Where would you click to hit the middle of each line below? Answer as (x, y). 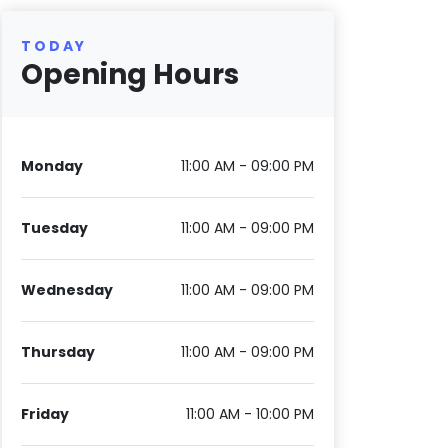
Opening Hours (130, 74)
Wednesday (67, 290)
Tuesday (55, 228)
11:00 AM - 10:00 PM (250, 414)
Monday (52, 166)
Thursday (58, 352)
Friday (45, 414)
